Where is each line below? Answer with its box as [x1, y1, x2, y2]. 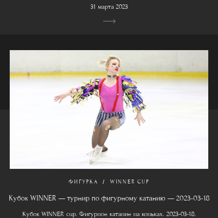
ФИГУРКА [69, 178, 98, 185]
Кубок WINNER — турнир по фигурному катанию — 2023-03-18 [8, 194, 210, 203]
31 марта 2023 [90, 2, 128, 11]
